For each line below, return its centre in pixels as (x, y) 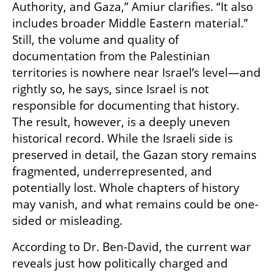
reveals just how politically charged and (120, 264)
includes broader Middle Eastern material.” (130, 23)
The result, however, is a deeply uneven (121, 122)
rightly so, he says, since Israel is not (111, 89)
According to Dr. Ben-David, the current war (132, 247)
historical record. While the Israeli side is (122, 139)
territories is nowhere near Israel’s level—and (136, 73)
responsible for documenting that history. (126, 106)
